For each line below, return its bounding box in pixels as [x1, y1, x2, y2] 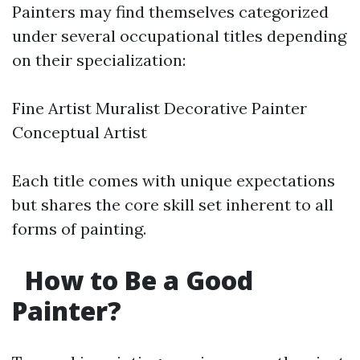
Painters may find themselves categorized [12, 2, 329, 22]
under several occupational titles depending [12, 26, 346, 46]
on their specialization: [12, 50, 186, 70]
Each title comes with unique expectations [12, 170, 335, 190]
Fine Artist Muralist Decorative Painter [12, 98, 307, 118]
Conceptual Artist [12, 122, 147, 142]
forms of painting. [12, 219, 146, 239]
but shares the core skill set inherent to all [12, 194, 333, 215]
